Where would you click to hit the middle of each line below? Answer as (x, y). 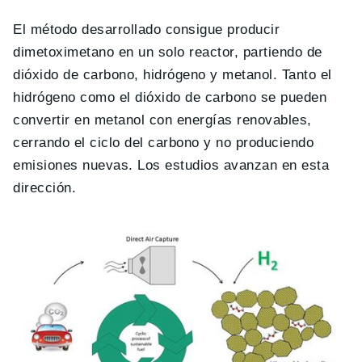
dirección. (45, 187)
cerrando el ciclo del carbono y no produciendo (164, 142)
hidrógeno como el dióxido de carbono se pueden (170, 97)
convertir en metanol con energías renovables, (162, 120)
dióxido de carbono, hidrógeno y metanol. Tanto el (173, 74)
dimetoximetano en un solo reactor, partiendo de (168, 52)
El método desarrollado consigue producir (147, 29)
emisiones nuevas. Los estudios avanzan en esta (171, 165)
